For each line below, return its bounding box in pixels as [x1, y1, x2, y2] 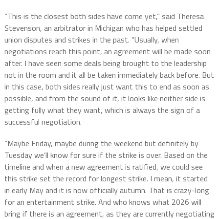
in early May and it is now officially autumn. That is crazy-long [4, 184, 209, 197]
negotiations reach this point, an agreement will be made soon [4, 45, 211, 58]
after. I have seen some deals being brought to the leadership [4, 57, 207, 69]
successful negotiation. [4, 116, 82, 128]
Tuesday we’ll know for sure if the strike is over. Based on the [4, 149, 208, 161]
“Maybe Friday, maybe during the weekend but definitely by [4, 137, 198, 150]
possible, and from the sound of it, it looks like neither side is [4, 92, 205, 105]
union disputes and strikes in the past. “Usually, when [4, 34, 179, 46]
